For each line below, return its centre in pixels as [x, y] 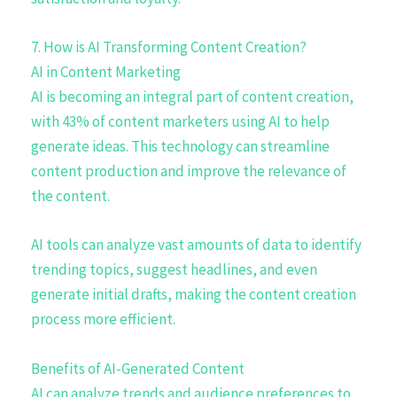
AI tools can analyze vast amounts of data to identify [196, 245]
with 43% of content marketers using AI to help [180, 122]
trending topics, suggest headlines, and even [174, 270]
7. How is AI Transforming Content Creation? [169, 47]
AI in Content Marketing [106, 72]
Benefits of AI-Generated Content [138, 368]
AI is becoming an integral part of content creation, [192, 97]
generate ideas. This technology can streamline [180, 147]
